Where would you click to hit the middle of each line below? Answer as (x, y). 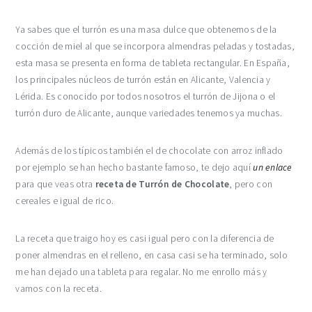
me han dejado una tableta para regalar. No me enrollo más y (141, 272)
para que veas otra (55, 184)
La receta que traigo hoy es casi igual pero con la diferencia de (145, 239)
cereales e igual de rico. (65, 201)
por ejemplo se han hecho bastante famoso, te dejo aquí (134, 167)
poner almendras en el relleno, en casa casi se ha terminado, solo (151, 255)
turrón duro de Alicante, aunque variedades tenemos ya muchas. (149, 113)
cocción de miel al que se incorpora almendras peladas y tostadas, (155, 46)
